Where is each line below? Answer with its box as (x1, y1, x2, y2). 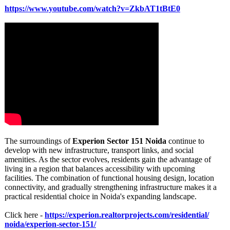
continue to (166, 137, 204, 145)
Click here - (5, 210, 45, 219)
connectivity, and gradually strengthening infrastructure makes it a (5, 183, 217, 191)
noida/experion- (5, 220, 59, 228)
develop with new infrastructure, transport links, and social (5, 146, 194, 155)
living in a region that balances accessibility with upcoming (5, 164, 195, 173)
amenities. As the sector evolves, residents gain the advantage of (5, 155, 211, 164)
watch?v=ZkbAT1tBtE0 (95, 4, 180, 13)
